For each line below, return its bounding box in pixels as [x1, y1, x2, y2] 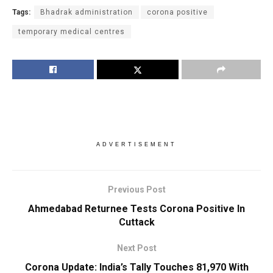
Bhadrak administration [40, 7, 133, 16]
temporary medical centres [18, 27, 125, 36]
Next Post [116, 243, 157, 253]
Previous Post [107, 184, 166, 194]
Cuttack [118, 216, 155, 228]
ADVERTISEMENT [96, 141, 177, 147]
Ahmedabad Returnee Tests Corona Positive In [28, 202, 245, 214]
